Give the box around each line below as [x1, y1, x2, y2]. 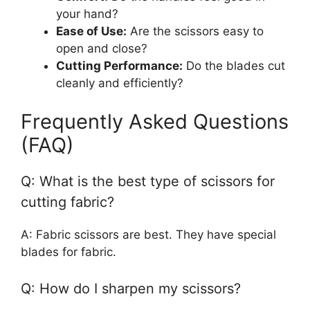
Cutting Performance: [56, 59, 183, 73]
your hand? [56, 7, 118, 21]
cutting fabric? [21, 193, 114, 210]
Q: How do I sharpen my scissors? [21, 280, 241, 298]
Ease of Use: [56, 24, 127, 39]
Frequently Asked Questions [21, 109, 289, 134]
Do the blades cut [183, 59, 285, 73]
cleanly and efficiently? [56, 76, 183, 91]
